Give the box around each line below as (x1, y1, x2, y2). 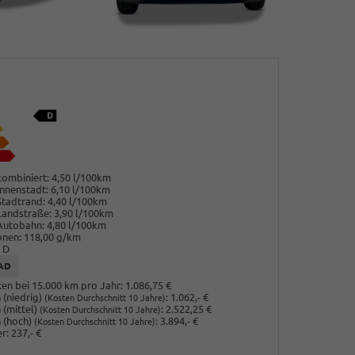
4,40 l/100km (47, 195, 107, 207)
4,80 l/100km (46, 219, 106, 231)
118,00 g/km (23, 231, 81, 242)
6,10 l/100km (50, 183, 110, 195)
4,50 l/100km (51, 171, 111, 183)
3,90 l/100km (53, 207, 113, 219)
